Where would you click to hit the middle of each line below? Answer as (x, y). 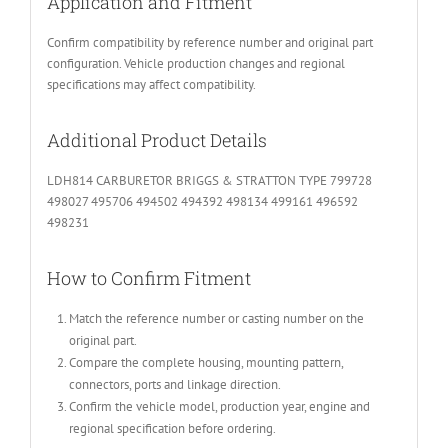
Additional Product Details (156, 139)
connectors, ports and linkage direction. (174, 384)
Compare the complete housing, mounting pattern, (205, 362)
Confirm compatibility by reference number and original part (209, 42)
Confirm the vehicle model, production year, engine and (219, 406)
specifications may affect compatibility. (151, 84)
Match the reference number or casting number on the (216, 318)
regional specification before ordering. (172, 428)
